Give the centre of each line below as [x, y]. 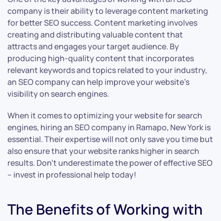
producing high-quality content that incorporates [101, 58]
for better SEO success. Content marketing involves [102, 23]
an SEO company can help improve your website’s [98, 82]
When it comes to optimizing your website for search [105, 116]
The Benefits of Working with [105, 209]
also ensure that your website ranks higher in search [103, 151]
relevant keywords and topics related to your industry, [107, 70]
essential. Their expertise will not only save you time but [110, 139]
